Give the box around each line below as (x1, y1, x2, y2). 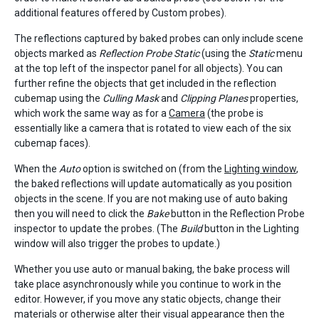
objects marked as (14, 48, 99, 59)
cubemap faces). (14, 137, 90, 149)
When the (14, 163, 59, 174)
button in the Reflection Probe (169, 208, 305, 219)
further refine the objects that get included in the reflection (14, 78, 276, 89)
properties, (248, 93, 298, 104)
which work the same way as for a (14, 108, 169, 119)
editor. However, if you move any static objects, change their (14, 293, 281, 305)
